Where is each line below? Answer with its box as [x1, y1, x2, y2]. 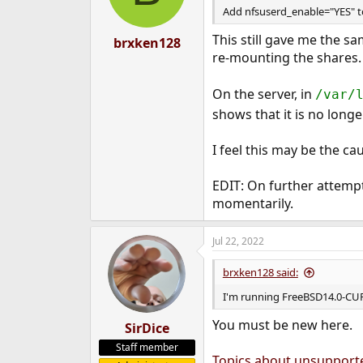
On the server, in [211, 85, 315, 104]
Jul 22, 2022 [211, 234, 264, 249]
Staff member [115, 340, 178, 355]
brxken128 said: [222, 265, 298, 280]
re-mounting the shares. [211, 49, 361, 67]
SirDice [124, 319, 169, 338]
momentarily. [211, 194, 293, 213]
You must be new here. [211, 316, 352, 335]
